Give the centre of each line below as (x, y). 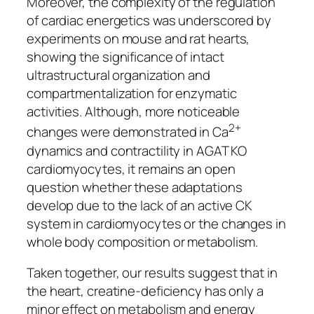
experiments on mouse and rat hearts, (138, 39)
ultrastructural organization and (118, 75)
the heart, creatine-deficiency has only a (145, 291)
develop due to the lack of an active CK (140, 205)
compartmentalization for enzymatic (132, 94)
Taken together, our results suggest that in (152, 273)
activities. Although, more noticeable (134, 112)
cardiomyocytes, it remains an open (131, 169)
